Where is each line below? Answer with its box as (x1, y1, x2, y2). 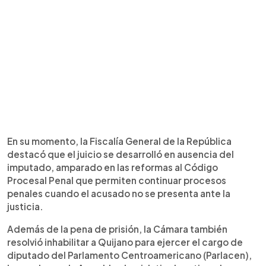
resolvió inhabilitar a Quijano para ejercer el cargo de (7, 236, 243, 248)
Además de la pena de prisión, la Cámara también (7, 223, 227, 235)
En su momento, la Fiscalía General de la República (7, 135, 232, 147)
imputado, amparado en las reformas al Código (7, 161, 218, 173)
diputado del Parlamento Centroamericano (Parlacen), (7, 249, 252, 261)
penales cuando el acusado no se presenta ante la (7, 188, 230, 199)
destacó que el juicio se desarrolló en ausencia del (7, 148, 234, 160)
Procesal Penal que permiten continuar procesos (7, 175, 226, 186)
